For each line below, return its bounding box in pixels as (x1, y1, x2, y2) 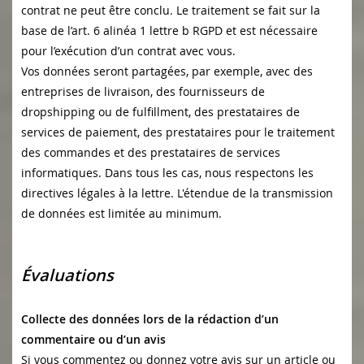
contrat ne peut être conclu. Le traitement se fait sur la (21, 2, 320, 19)
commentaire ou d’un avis (21, 331, 166, 348)
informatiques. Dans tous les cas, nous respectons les (21, 165, 314, 181)
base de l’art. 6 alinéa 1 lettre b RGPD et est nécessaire (21, 23, 318, 39)
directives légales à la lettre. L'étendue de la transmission (21, 185, 333, 201)
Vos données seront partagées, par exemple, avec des (21, 63, 313, 80)
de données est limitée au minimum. (21, 206, 222, 222)
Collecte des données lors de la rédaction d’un (21, 311, 279, 327)
